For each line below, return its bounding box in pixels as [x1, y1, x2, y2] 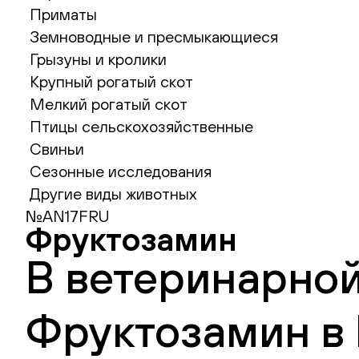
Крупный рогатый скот [30, 72, 193, 91]
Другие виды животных [30, 184, 197, 203]
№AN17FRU [26, 207, 109, 225]
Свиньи [30, 139, 84, 158]
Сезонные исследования [30, 162, 212, 180]
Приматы [30, 5, 97, 23]
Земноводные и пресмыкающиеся [30, 27, 278, 46]
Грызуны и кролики [30, 50, 167, 68]
